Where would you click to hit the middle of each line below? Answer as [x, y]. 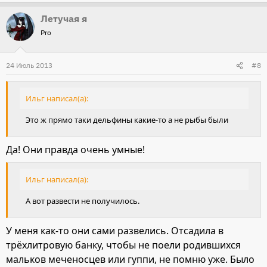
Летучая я [64, 19]
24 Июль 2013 [29, 66]
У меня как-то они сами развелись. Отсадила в [115, 230]
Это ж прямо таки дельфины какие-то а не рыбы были [127, 120]
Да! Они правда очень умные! [75, 150]
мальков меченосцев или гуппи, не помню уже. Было [130, 259]
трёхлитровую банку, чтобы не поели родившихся [123, 245]
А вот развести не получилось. [83, 201]
